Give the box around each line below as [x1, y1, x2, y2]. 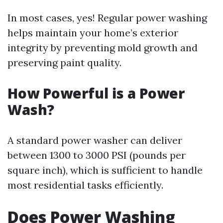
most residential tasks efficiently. [7, 179, 163, 191]
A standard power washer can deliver [7, 134, 182, 146]
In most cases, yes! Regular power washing [7, 11, 207, 24]
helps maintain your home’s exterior [7, 26, 178, 39]
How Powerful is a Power [7, 84, 185, 103]
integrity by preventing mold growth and [7, 41, 198, 54]
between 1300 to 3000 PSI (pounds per [7, 149, 186, 161]
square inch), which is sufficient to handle [7, 164, 203, 176]
